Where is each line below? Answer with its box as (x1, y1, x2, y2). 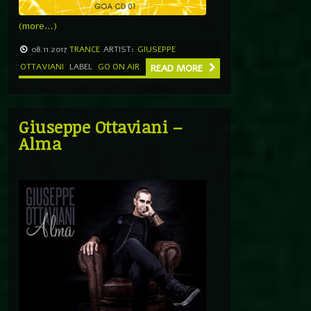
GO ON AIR (98, 60, 140, 72)
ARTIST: (103, 43, 134, 55)
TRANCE (69, 43, 100, 55)
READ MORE (151, 61, 205, 75)
